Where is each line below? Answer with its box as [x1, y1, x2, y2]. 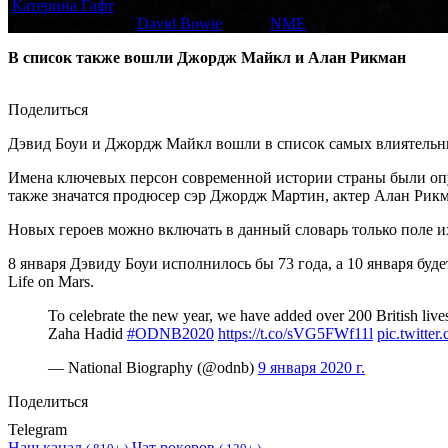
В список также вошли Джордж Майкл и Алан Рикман [8, 48, 406, 66]
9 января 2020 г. [258, 358, 365, 376]
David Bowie [137, 14, 222, 32]
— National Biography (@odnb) [48, 358, 258, 376]
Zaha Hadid [48, 324, 127, 342]
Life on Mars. [8, 272, 94, 290]
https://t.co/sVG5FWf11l [218, 324, 373, 342]
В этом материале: [8, 14, 137, 32]
